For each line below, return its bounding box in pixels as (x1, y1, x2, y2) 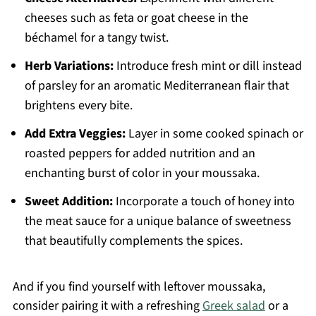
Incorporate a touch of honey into (112, 193, 295, 211)
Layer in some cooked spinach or (125, 125, 303, 143)
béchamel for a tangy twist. (24, 29, 169, 47)
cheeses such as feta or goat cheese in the (24, 9, 248, 28)
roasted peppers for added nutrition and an (24, 145, 255, 163)
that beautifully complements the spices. (24, 232, 243, 250)
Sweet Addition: (24, 193, 113, 211)
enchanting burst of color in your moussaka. (24, 164, 260, 183)
